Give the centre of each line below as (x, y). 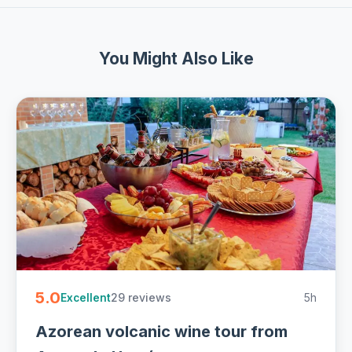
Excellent (86, 297)
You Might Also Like (176, 59)
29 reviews (141, 298)
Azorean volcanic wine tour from (161, 332)
